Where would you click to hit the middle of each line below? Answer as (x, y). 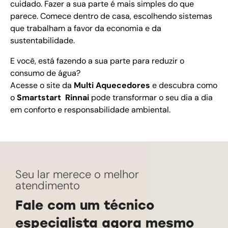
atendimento (48, 186)
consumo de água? (45, 73)
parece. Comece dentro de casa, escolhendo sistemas (111, 16)
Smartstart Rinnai (53, 98)
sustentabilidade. (42, 41)
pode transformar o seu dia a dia (151, 98)
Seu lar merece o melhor (77, 175)
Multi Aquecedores (112, 85)
